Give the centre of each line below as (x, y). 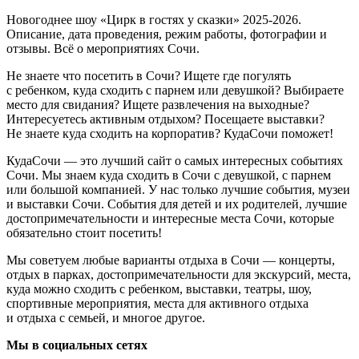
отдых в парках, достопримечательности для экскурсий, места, (179, 274)
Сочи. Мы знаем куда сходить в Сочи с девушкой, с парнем (169, 175)
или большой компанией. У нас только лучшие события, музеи (178, 189)
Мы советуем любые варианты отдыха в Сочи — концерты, (171, 260)
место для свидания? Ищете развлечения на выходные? (158, 104)
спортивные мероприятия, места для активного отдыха (157, 303)
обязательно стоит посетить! (84, 232)
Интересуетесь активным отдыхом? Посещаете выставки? (165, 119)
